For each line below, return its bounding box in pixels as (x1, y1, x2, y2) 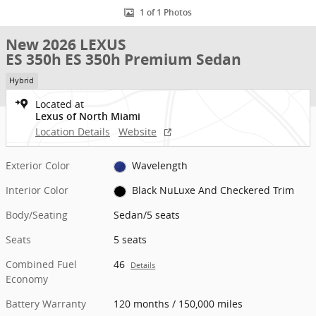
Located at (35, 97, 84, 111)
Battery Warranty (6, 297, 86, 311)
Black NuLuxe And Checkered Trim (131, 183, 294, 197)
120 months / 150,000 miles (114, 297, 243, 311)
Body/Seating (6, 208, 68, 222)
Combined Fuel (6, 257, 77, 272)
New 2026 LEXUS (6, 34, 126, 55)
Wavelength (131, 159, 188, 173)
